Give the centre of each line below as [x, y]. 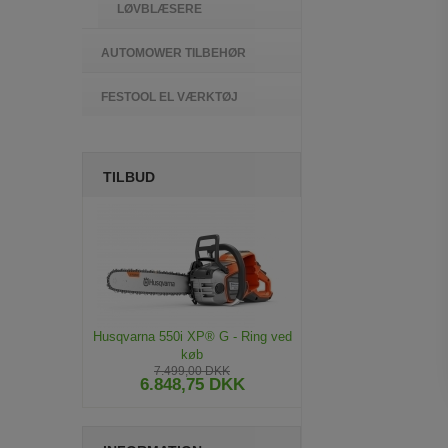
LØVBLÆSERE [159, 9]
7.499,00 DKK [192, 371]
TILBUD [129, 177]
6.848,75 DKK [192, 384]
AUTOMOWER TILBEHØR [173, 53]
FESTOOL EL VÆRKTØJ [169, 97]
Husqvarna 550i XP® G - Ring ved [192, 336]
